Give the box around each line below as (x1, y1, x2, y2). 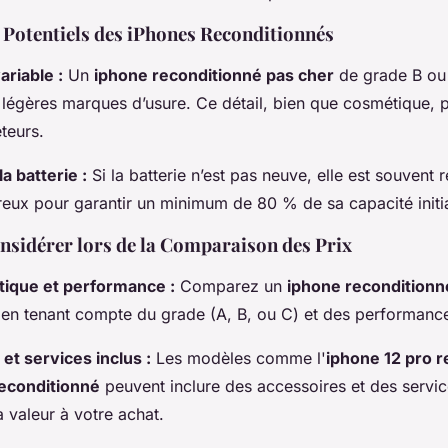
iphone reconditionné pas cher (94, 65, 334, 86)
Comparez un (175, 276, 287, 297)
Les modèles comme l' (151, 348, 326, 369)
